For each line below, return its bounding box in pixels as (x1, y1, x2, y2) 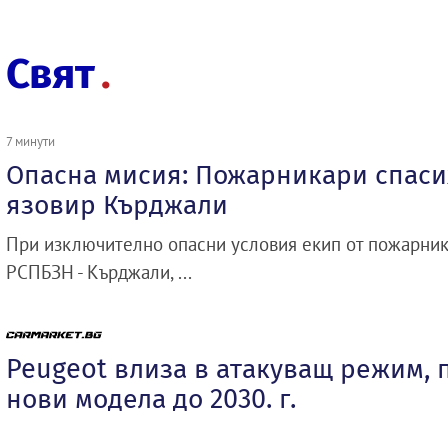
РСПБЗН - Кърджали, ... (6, 259, 192, 284)
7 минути (6, 132, 55, 149)
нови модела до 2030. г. (6, 382, 296, 415)
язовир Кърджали (6, 188, 228, 221)
